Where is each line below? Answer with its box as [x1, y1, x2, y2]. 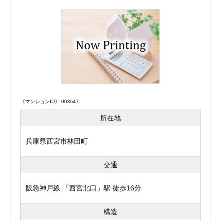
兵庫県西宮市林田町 [26, 137, 88, 145]
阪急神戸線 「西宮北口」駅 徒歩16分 [26, 184, 141, 192]
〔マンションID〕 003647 [20, 99, 79, 104]
